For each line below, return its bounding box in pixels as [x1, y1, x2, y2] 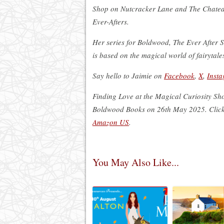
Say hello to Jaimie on [92, 70, 164, 80]
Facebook [164, 70, 194, 80]
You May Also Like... [92, 155, 179, 169]
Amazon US [92, 116, 129, 127]
